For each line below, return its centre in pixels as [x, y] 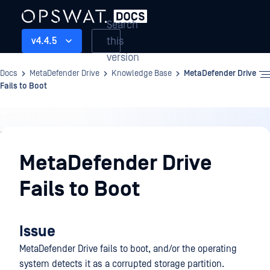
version [123, 57]
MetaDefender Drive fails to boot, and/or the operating [128, 249]
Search [122, 25]
